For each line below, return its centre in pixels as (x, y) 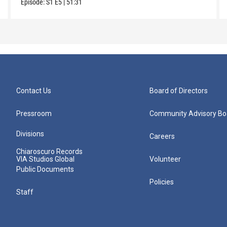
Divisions (30, 134)
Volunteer (165, 159)
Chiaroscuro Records (49, 152)
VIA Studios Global (45, 159)
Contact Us (34, 91)
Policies (162, 182)
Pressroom (34, 114)
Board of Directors (179, 91)
